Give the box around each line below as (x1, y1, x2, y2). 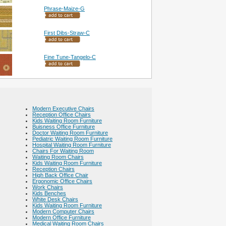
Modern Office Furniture (32, 214, 91, 220)
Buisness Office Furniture (32, 124, 95, 130)
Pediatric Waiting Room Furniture (32, 136, 112, 142)
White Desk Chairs (32, 196, 78, 202)
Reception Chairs (32, 166, 75, 172)
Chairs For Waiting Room (32, 148, 94, 154)
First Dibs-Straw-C (44, 30, 90, 36)
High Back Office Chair (32, 172, 88, 178)
